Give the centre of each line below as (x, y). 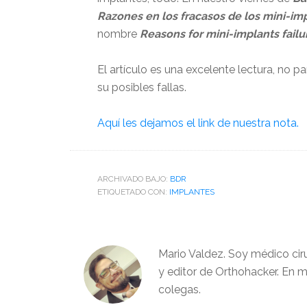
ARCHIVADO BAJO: (134, 179)
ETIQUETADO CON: (133, 192)
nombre (119, 34)
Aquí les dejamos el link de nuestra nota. (198, 123)
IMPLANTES (192, 192)
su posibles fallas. (142, 88)
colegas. (180, 290)
